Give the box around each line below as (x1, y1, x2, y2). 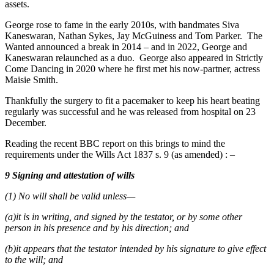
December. (5, 117, 49, 128)
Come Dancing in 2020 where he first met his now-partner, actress (5, 64, 260, 75)
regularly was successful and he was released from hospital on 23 (5, 106, 256, 117)
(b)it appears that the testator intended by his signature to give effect (5, 243, 266, 254)
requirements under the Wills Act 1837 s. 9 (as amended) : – (5, 149, 240, 160)
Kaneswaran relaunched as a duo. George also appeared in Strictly (5, 53, 263, 64)
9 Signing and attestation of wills (5, 170, 135, 181)
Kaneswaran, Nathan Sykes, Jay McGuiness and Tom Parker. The (5, 31, 262, 42)
